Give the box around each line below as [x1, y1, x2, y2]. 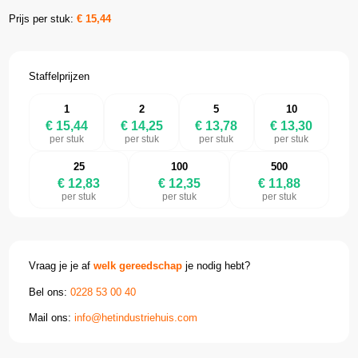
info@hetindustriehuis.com [74, 311, 198, 324]
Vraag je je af [29, 260, 94, 272]
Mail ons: [29, 311, 75, 324]
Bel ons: [29, 285, 71, 298]
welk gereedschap [93, 260, 183, 272]
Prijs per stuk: [9, 13, 78, 26]
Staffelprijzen [29, 70, 90, 83]
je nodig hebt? [182, 260, 251, 272]
